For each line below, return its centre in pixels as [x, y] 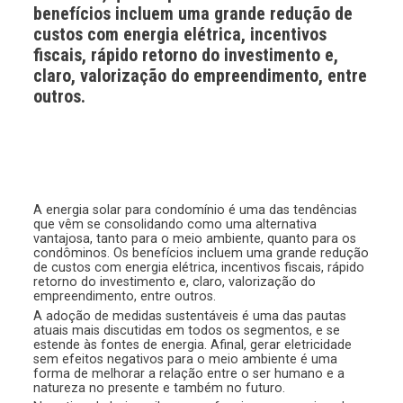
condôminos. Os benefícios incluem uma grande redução [201, 253]
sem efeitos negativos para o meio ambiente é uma [186, 358]
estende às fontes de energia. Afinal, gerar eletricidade [193, 344]
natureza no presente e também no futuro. [160, 387]
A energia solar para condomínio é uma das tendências [196, 210]
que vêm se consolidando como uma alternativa [175, 224]
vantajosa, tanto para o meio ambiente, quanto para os [195, 239]
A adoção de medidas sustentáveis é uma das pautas [190, 315]
